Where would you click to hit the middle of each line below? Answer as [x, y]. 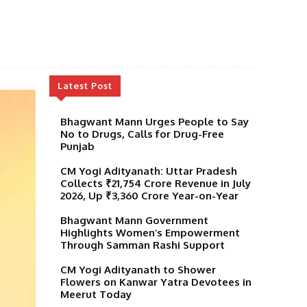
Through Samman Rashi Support [143, 245]
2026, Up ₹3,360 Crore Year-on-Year [149, 195]
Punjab [77, 146]
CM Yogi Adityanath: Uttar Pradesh [149, 171]
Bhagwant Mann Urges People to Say [155, 121]
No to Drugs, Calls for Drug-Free [142, 134]
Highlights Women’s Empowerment [150, 232]
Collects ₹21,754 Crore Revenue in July [156, 183]
